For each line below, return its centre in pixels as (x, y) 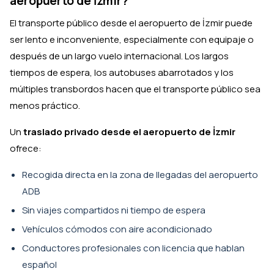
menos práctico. (45, 106)
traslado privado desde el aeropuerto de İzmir (129, 132)
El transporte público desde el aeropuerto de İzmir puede (131, 23)
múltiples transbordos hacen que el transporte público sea (135, 89)
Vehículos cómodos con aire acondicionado (117, 229)
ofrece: (26, 148)
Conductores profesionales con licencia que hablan (133, 248)
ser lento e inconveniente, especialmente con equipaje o (132, 39)
